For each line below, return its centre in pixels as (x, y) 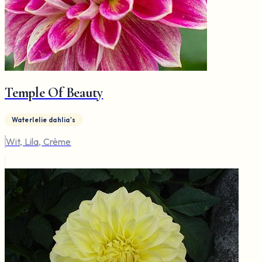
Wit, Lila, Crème (39, 142)
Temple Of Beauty (54, 93)
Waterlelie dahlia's (44, 120)
